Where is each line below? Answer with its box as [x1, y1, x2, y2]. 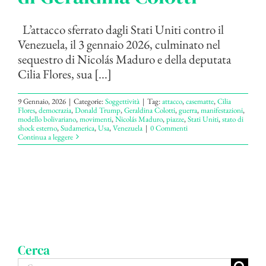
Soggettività [105, 96, 140, 106]
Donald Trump [75, 104, 121, 115]
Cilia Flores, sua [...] [18, 65, 112, 82]
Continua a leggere [18, 131, 73, 142]
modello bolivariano [18, 113, 76, 124]
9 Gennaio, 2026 [18, 96, 66, 106]
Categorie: [74, 96, 105, 106]
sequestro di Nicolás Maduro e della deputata [18, 50, 231, 67]
